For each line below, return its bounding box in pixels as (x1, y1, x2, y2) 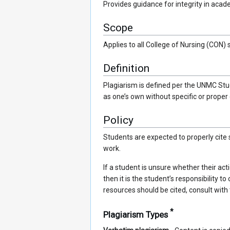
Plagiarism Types (103, 209, 170, 220)
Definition (103, 62, 149, 75)
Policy (103, 114, 133, 127)
